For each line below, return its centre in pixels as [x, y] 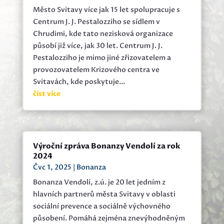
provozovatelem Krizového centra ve [96, 70]
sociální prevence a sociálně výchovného [101, 206]
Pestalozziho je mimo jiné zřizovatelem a [102, 58]
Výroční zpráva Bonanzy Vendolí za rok [106, 146]
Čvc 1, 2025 [52, 167]
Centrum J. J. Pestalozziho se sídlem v [96, 22]
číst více [46, 94]
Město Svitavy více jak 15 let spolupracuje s [106, 10]
